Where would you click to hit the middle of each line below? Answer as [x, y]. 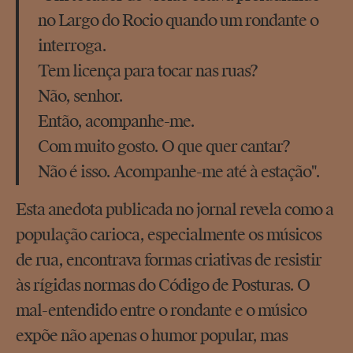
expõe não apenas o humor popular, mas [152, 337]
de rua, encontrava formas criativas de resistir [169, 261]
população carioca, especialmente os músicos [169, 236]
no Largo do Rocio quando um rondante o [178, 22]
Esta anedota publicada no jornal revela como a [175, 211]
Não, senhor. [80, 97]
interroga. [72, 47]
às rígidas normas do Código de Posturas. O [163, 286]
